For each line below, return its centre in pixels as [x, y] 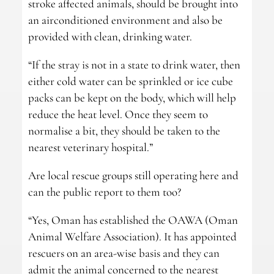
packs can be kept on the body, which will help [132, 98]
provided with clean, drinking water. [110, 37]
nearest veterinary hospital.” [90, 147]
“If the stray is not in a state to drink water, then [134, 65]
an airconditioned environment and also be [125, 20]
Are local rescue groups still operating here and [133, 176]
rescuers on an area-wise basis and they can [124, 253]
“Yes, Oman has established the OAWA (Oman [133, 220]
